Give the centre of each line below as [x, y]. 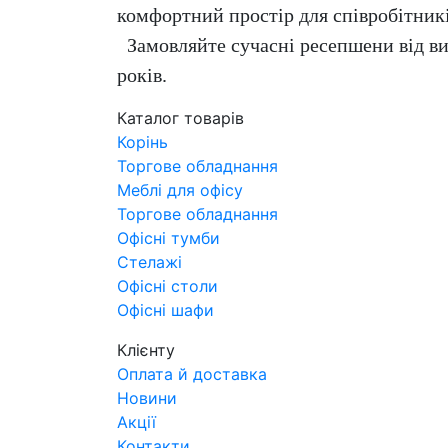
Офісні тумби [168, 238]
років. [142, 75]
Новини [147, 398]
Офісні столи [167, 286]
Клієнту [146, 350]
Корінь [142, 142]
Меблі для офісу [180, 190]
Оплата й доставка [192, 374]
